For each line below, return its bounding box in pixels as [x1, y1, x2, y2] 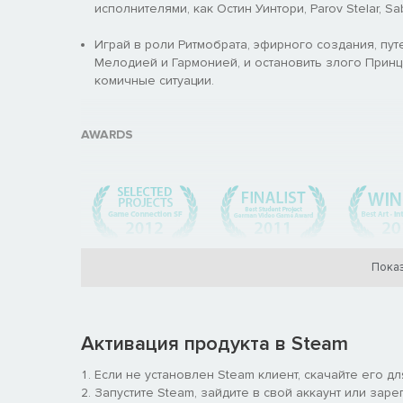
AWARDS [81, 126, 133, 142]
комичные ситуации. [94, 72, 214, 88]
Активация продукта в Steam [81, 331, 348, 356]
